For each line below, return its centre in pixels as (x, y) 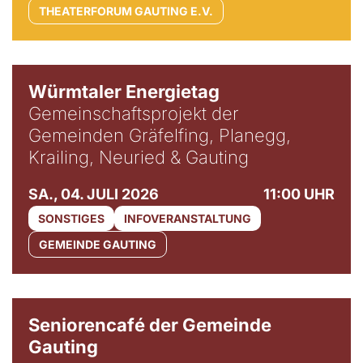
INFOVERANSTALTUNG (188, 218)
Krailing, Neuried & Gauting (139, 157)
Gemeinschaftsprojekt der (134, 113)
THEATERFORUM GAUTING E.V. (126, 11)
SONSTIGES (71, 218)
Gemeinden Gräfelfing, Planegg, (160, 135)
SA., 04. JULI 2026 (94, 194)
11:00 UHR (299, 194)
